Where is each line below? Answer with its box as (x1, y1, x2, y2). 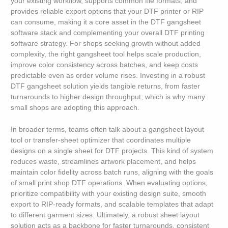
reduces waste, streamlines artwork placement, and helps (11, 158, 196, 166)
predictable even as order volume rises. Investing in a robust (11, 72, 206, 80)
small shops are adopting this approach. (11, 104, 140, 112)
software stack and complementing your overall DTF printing (11, 29, 205, 37)
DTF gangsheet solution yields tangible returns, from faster (11, 82, 201, 91)
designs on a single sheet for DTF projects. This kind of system (11, 147, 214, 155)
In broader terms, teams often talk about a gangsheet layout (11, 126, 205, 134)
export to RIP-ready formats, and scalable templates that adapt (11, 201, 214, 209)
